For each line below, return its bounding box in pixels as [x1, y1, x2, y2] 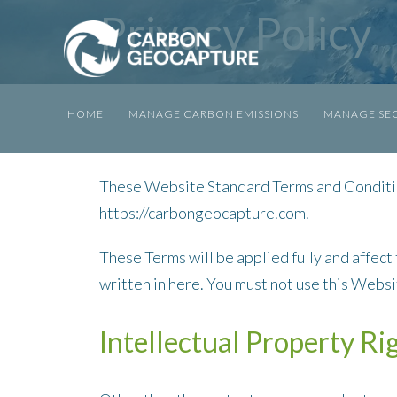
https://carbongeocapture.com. [99, 203, 310, 222]
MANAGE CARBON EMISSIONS [128, 107, 299, 121]
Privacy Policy [99, 6, 373, 59]
